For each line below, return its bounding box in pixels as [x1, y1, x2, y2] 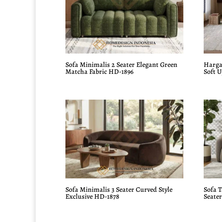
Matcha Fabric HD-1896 [65, 67, 134, 77]
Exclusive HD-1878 [65, 191, 119, 201]
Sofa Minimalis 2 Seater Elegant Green [65, 60, 177, 70]
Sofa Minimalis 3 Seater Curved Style [65, 184, 172, 194]
